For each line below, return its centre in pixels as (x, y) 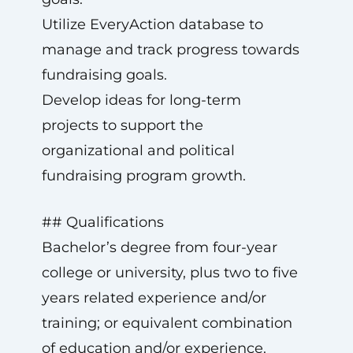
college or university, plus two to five (169, 273)
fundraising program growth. (143, 176)
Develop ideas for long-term (141, 100)
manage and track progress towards (170, 50)
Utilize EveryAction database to (152, 24)
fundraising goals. (104, 75)
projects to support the (122, 125)
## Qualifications (102, 222)
